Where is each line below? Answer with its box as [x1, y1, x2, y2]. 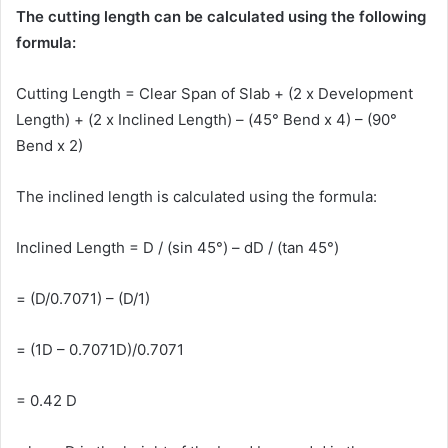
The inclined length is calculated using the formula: [16, 187, 377, 206]
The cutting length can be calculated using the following [16, 7, 426, 26]
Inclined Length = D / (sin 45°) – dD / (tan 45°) [16, 238, 339, 257]
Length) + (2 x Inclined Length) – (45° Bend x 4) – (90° [16, 110, 397, 129]
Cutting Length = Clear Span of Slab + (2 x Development [16, 84, 413, 103]
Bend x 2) [16, 136, 83, 155]
